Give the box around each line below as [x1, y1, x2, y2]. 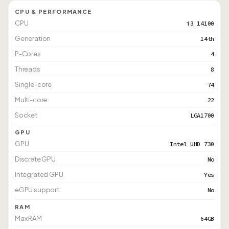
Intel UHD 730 [169, 140, 214, 148]
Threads [15, 65, 40, 73]
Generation [15, 34, 51, 42]
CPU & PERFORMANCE [15, 8, 92, 15]
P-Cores [15, 50, 41, 58]
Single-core [15, 80, 52, 88]
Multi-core [15, 96, 48, 104]
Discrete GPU [15, 155, 56, 163]
